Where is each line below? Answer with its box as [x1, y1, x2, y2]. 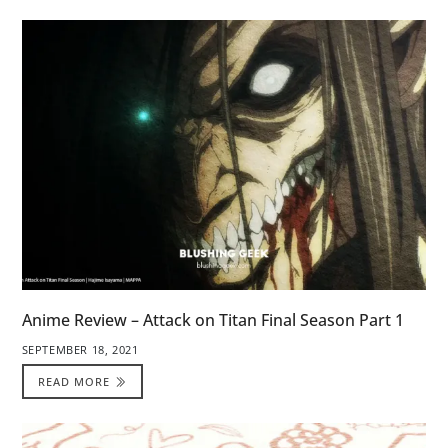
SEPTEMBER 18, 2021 [21, 341, 139, 357]
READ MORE [38, 374, 111, 390]
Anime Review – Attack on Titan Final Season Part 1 [21, 308, 404, 331]
